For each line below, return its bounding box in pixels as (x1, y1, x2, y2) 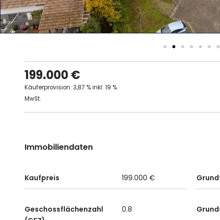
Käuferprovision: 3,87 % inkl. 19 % (25, 83, 117, 91)
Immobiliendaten (25, 141, 93, 153)
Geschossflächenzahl (25, 204, 103, 214)
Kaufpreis (25, 172, 59, 183)
